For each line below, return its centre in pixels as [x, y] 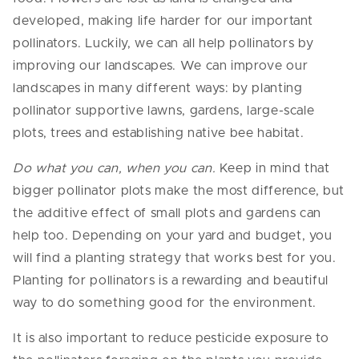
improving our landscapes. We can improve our [161, 65]
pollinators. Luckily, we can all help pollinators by [163, 43]
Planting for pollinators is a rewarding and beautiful [171, 280]
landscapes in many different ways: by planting [158, 88]
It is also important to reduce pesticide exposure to [171, 338]
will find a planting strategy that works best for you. [175, 258]
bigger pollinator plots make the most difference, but [179, 190]
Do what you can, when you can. [115, 168]
